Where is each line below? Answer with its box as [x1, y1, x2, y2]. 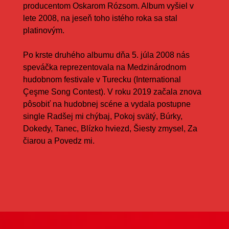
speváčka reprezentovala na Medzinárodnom [22, 62, 186, 72]
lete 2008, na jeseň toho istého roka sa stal [22, 13, 177, 22]
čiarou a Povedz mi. [22, 136, 95, 145]
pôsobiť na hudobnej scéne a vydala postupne [22, 99, 191, 108]
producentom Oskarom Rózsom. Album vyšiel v [22, 1, 194, 10]
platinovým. [22, 26, 64, 35]
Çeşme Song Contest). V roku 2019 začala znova [22, 87, 201, 96]
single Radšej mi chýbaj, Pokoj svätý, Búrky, [22, 111, 182, 121]
